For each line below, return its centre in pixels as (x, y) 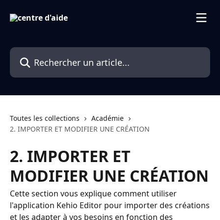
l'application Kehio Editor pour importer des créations (110, 205)
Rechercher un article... (52, 53)
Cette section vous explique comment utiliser (93, 193)
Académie (108, 118)
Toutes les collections (45, 118)
